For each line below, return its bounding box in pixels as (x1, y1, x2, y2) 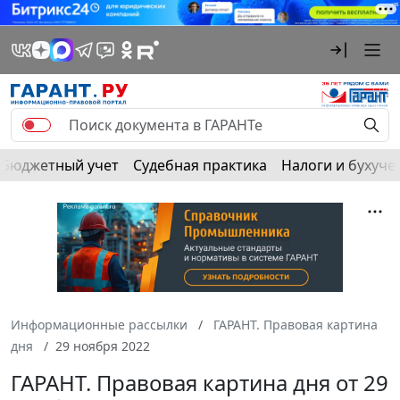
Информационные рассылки (11, 315, 187, 333)
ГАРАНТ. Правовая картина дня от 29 (11, 367, 388, 397)
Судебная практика (133, 154, 267, 175)
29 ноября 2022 (55, 337, 150, 354)
